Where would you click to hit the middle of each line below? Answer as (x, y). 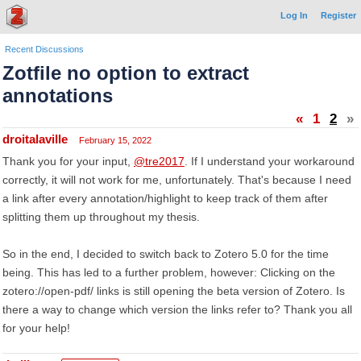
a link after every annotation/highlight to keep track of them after (165, 198)
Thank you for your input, (68, 161)
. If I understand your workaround (270, 161)
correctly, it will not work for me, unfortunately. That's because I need (177, 180)
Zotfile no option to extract (126, 73)
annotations (58, 95)
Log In (294, 15)
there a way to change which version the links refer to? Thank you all (177, 309)
